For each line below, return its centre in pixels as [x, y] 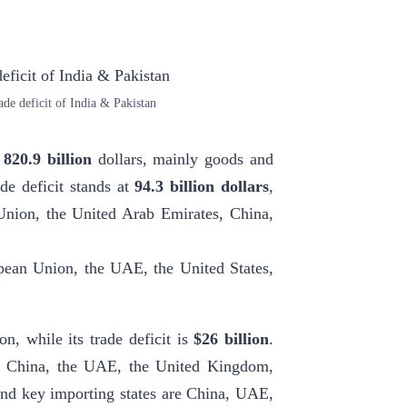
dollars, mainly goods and [182, 159]
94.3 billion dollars [202, 187]
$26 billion [232, 339]
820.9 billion [47, 159]
